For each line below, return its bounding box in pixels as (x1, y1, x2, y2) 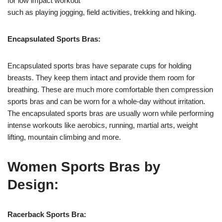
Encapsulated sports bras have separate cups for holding (7, 61, 191, 70)
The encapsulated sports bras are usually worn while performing (7, 109, 214, 118)
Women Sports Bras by (7, 159, 161, 175)
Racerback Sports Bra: (7, 210, 86, 219)
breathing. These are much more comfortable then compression (7, 85, 213, 94)
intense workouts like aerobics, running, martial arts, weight (7, 121, 198, 130)
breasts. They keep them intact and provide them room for (7, 73, 195, 82)
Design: (7, 177, 58, 193)
